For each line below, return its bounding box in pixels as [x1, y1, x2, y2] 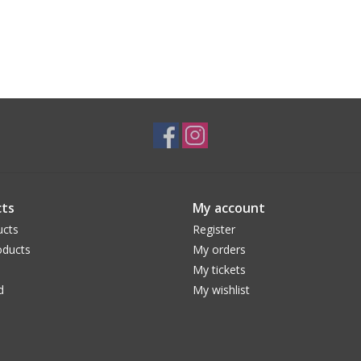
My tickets [193, 262, 246, 278]
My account [193, 199, 265, 218]
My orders [193, 242, 246, 258]
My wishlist [193, 282, 250, 298]
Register [193, 222, 235, 238]
